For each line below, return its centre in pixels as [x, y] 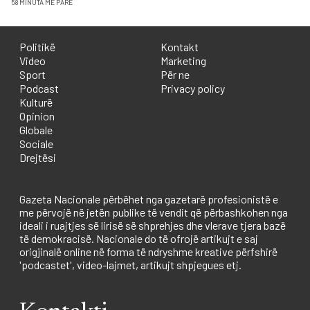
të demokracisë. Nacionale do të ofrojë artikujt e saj [139, 238]
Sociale [36, 143]
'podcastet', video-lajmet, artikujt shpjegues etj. [130, 264]
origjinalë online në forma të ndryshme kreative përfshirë [148, 251]
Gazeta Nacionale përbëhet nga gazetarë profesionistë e [149, 199]
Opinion [37, 116]
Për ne [175, 74]
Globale [36, 129]
